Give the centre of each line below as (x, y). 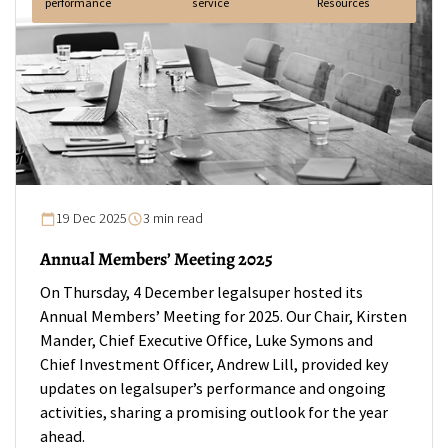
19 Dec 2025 (91, 218)
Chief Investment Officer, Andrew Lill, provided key (214, 365)
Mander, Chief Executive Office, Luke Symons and (206, 341)
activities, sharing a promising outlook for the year (214, 413)
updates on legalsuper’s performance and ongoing (213, 389)
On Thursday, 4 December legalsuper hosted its (201, 293)
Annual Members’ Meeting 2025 (156, 259)
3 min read (173, 218)
